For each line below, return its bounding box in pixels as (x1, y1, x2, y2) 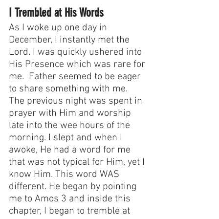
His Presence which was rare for (9, 59, 148, 71)
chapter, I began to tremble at (9, 205, 132, 218)
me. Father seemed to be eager (9, 71, 143, 83)
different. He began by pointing (9, 181, 139, 193)
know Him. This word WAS (9, 169, 122, 181)
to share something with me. (9, 83, 130, 95)
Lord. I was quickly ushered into (9, 46, 144, 59)
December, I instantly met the (9, 34, 132, 46)
